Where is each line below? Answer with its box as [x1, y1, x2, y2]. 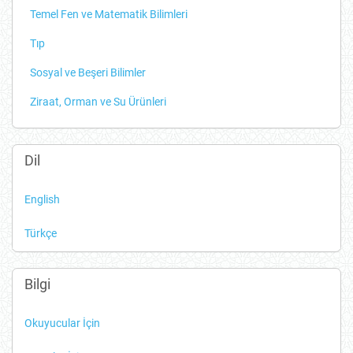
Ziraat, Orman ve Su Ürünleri [30, 95, 166, 109]
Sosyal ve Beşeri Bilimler [30, 66, 146, 80]
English [24, 193, 60, 206]
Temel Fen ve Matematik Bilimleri [30, 8, 188, 21]
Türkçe [24, 227, 57, 240]
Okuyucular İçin [24, 317, 100, 330]
